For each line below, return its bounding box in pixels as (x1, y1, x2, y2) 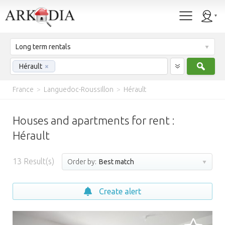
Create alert (99, 187, 141, 196)
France (13, 85, 34, 93)
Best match (97, 158, 134, 166)
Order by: (67, 158, 96, 166)
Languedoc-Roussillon (44, 85, 114, 93)
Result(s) (22, 157, 54, 166)
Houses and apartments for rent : (13, 114, 175, 127)
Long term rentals (16, 43, 71, 51)
